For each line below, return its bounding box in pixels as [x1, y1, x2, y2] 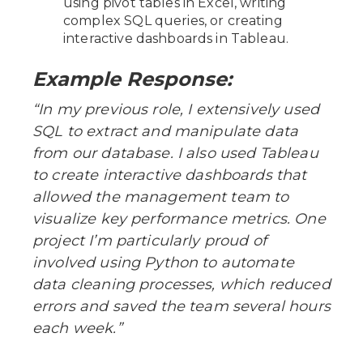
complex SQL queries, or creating [63, 12, 283, 28]
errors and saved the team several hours [32, 297, 331, 315]
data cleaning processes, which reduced [32, 275, 331, 293]
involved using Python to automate [32, 253, 294, 271]
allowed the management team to [32, 187, 289, 206]
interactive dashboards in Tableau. [63, 30, 289, 46]
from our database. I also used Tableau [32, 143, 318, 162]
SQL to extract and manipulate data [32, 122, 299, 140]
